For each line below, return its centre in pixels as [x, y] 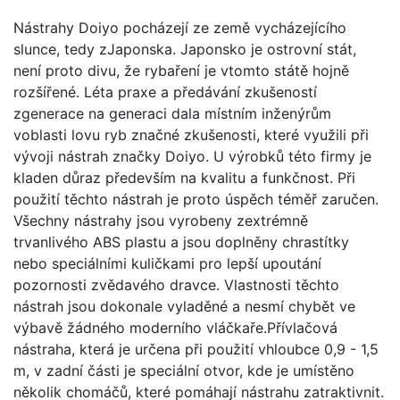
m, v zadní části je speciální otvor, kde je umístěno [184, 370]
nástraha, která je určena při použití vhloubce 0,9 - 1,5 [196, 349]
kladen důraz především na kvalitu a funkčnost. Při [184, 177]
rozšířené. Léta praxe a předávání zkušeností [165, 92]
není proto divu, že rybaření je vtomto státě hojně [181, 70]
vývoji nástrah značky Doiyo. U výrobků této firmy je [192, 156]
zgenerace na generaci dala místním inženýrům [172, 113]
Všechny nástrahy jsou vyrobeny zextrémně [161, 220]
